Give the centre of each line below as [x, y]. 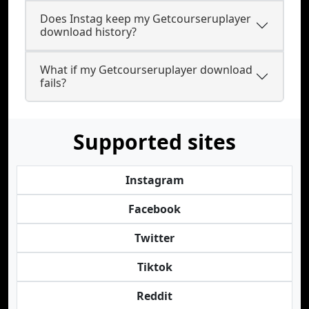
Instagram [154, 180]
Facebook [154, 209]
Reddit [154, 296]
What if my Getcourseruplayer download [146, 70]
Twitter [154, 238]
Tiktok [154, 267]
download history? [88, 32]
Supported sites [154, 142]
